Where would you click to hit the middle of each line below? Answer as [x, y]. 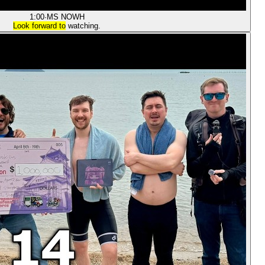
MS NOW [63, 17]
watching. [83, 26]
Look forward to [39, 26]
